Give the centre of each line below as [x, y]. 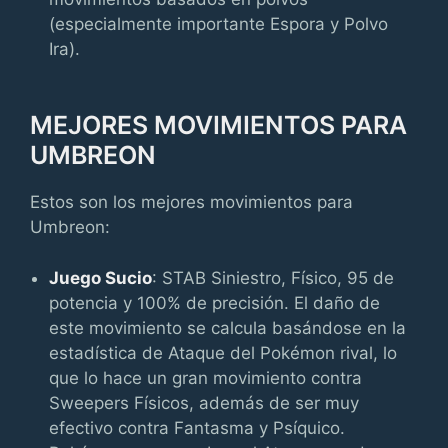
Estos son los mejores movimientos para [191, 202]
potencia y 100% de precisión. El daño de [215, 302]
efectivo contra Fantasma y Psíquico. [197, 427]
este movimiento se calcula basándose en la [228, 327]
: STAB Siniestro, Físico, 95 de [273, 277]
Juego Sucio [101, 277]
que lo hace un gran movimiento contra [206, 377]
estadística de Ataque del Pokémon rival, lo [223, 352]
